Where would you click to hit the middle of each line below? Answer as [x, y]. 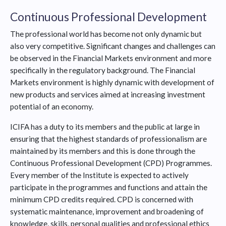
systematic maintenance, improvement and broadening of [107, 212]
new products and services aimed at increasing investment [108, 95]
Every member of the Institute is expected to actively [99, 175]
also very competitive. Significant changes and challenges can [113, 46]
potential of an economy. [52, 107]
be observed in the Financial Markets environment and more [111, 58]
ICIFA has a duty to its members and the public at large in [105, 127]
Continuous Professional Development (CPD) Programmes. [111, 163]
